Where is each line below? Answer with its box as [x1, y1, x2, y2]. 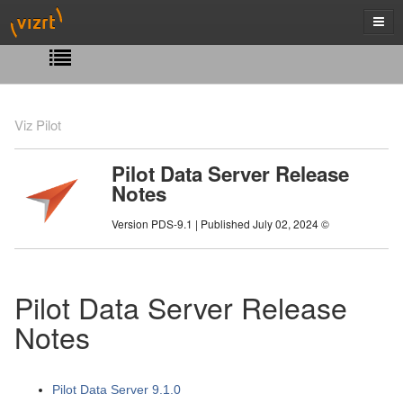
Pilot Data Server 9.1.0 [52, 382, 181, 397]
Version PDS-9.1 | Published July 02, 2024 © [112, 216, 330, 231]
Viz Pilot [14, 115, 61, 134]
